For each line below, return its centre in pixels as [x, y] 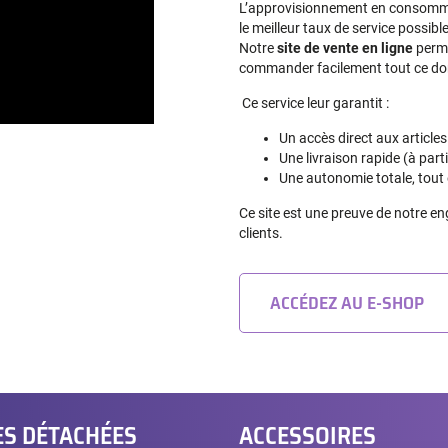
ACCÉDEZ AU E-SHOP [347, 303]
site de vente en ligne [346, 48]
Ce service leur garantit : [314, 103]
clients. [261, 233]
